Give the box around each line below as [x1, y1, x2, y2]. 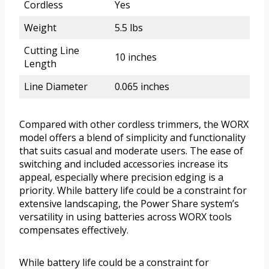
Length [24, 57, 56, 71]
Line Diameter [24, 80, 88, 94]
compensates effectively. [19, 223, 128, 237]
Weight [24, 21, 56, 35]
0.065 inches [115, 80, 169, 94]
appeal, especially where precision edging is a [19, 171, 223, 184]
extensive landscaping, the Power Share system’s [19, 197, 239, 211]
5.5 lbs [115, 21, 143, 35]
